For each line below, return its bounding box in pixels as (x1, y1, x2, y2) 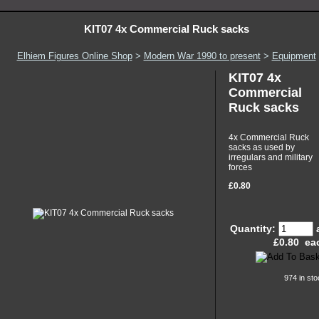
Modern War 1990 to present (143, 51, 261, 62)
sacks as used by (229, 142, 296, 153)
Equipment (271, 51, 316, 62)
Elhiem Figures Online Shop (16, 51, 132, 62)
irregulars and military (229, 152, 313, 163)
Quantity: (229, 223, 278, 235)
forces (229, 162, 253, 173)
